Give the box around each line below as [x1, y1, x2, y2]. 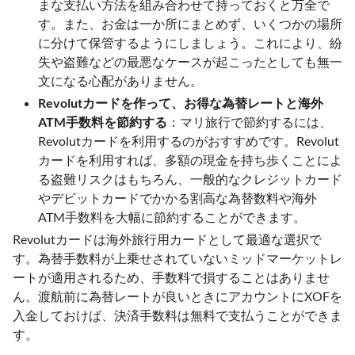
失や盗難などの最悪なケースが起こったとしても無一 [38, 54, 342, 69]
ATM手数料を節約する [38, 114, 167, 129]
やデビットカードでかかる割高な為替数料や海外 [38, 190, 317, 205]
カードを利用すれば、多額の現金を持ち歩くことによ [38, 152, 342, 167]
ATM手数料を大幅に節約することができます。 [38, 209, 306, 224]
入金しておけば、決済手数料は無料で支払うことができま [13, 307, 342, 323]
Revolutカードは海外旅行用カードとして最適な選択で [13, 231, 322, 246]
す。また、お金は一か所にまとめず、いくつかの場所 [38, 16, 342, 31]
